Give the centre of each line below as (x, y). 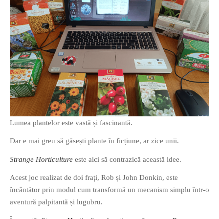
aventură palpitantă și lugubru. (56, 202)
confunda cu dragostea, (49, 54)
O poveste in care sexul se (52, 41)
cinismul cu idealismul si (48, 66)
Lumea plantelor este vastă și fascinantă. (71, 122)
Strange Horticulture (41, 159)
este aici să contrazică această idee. (127, 159)
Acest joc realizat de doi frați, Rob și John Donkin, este (94, 178)
